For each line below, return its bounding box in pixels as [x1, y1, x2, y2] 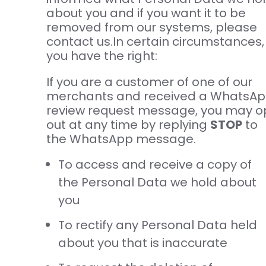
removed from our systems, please [46, 19, 257, 36]
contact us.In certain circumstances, [46, 33, 264, 50]
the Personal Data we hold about [58, 174, 256, 191]
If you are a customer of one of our [46, 74, 252, 91]
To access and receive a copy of [58, 156, 252, 173]
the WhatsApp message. [46, 131, 196, 148]
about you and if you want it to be [46, 5, 246, 22]
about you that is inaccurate [58, 235, 227, 252]
